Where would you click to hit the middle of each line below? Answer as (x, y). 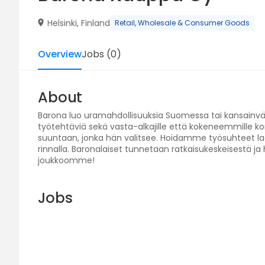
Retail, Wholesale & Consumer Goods (182, 23)
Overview (60, 54)
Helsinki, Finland (79, 23)
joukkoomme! (66, 160)
